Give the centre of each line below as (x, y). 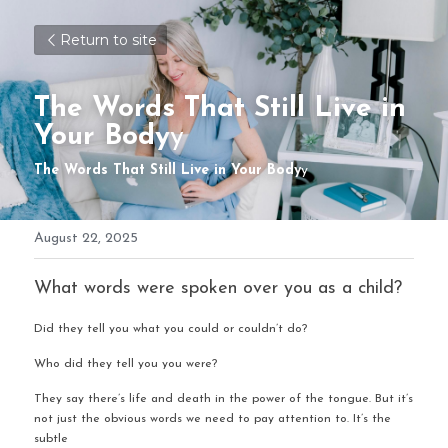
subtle (53, 439)
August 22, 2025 (86, 238)
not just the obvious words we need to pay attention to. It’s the (212, 419)
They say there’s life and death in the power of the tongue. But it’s (223, 399)
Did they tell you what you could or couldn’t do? (170, 329)
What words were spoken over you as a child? (218, 288)
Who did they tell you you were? (125, 364)
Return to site (108, 40)
